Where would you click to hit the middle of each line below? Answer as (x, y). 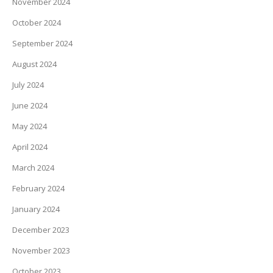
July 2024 (28, 85)
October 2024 (37, 23)
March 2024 (33, 168)
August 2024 (34, 64)
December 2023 (41, 230)
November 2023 (41, 251)
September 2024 (42, 44)
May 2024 (30, 126)
